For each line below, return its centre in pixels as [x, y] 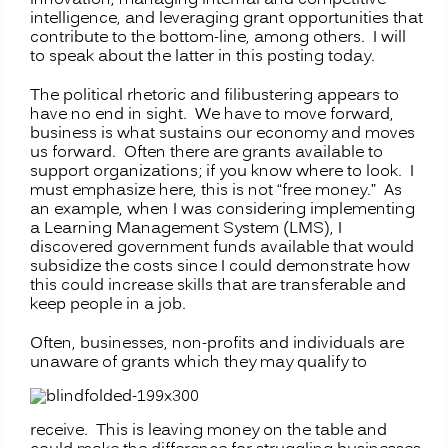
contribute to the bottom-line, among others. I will [218, 37]
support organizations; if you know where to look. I [222, 171]
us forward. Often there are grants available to [206, 152]
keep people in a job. [108, 304]
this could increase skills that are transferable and [218, 285]
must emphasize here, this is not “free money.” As [216, 190]
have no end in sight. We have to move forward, [212, 114]
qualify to [332, 362]
